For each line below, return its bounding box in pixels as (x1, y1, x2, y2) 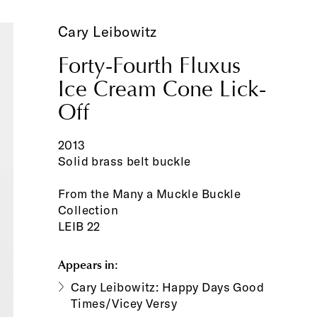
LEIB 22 (57, 219, 100, 234)
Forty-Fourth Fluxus (57, 52, 241, 80)
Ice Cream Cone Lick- (57, 76, 266, 103)
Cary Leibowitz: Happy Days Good (70, 279, 265, 294)
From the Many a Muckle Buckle (57, 186, 241, 202)
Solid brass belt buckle (57, 154, 191, 169)
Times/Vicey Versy (70, 295, 178, 311)
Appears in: (57, 256, 118, 272)
